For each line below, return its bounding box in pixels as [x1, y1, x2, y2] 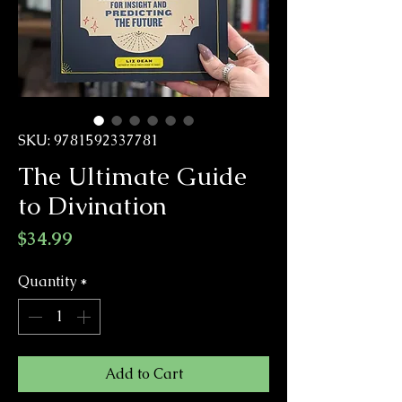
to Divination [18, 189, 167, 222]
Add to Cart [104, 364, 183, 383]
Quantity [18, 272, 76, 291]
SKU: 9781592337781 [18, 131, 159, 150]
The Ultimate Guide [18, 160, 247, 192]
